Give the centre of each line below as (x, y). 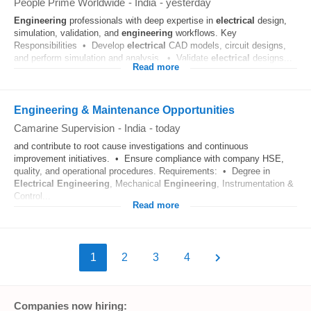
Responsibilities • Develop (70, 45)
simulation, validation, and (68, 33)
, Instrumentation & (255, 184)
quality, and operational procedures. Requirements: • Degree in (142, 171)
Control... (32, 196)
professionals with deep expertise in (141, 20)
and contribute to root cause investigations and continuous (131, 146)
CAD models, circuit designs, (226, 45)
